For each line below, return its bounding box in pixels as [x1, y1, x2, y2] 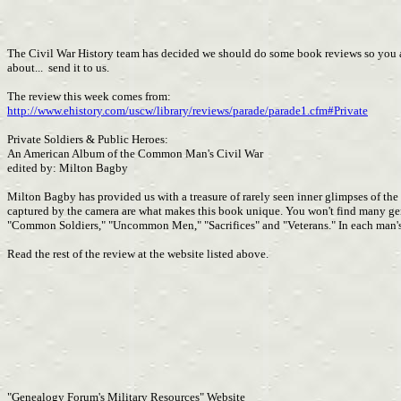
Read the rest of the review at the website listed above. [7, 247, 269, 260]
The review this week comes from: [7, 90, 171, 103]
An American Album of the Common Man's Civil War [7, 147, 263, 160]
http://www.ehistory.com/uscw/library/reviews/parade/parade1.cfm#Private [7, 104, 368, 117]
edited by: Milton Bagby [7, 161, 128, 175]
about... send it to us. [7, 61, 109, 74]
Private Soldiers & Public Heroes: [7, 132, 168, 146]
